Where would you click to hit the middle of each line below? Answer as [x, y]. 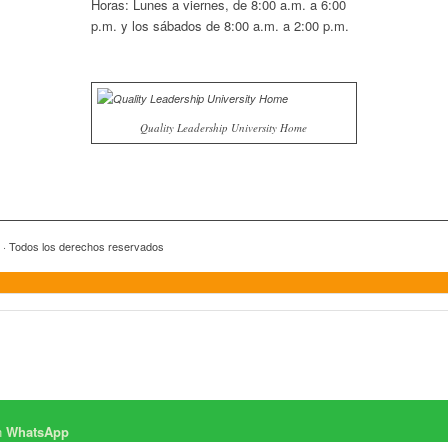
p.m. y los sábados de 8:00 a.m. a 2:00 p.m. [219, 25]
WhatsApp [37, 431]
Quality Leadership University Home [224, 127]
